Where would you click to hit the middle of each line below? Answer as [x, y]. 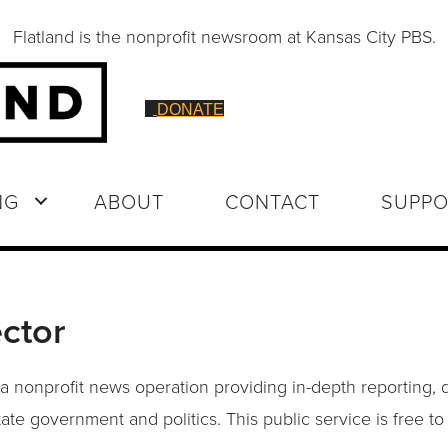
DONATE [190, 110]
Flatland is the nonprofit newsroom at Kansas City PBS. [224, 36]
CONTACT [272, 200]
